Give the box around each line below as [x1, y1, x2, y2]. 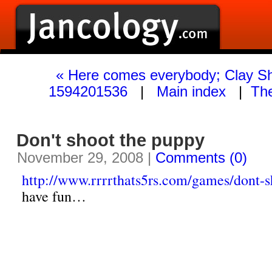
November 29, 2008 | [17, 149, 155, 166]
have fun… [22, 186, 86, 206]
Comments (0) [155, 149, 247, 166]
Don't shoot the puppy [16, 131, 205, 151]
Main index [157, 83, 226, 100]
